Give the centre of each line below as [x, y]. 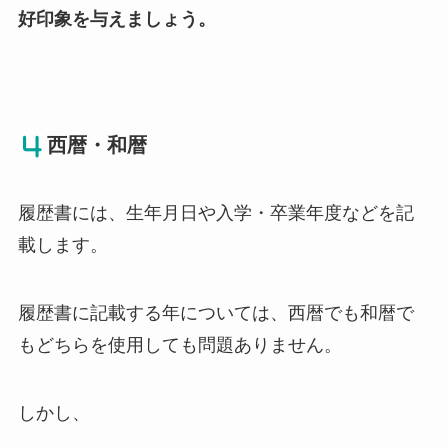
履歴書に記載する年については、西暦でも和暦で [215, 312]
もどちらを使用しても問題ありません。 [179, 344]
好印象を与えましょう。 [116, 19]
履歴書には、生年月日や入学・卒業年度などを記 [215, 212]
